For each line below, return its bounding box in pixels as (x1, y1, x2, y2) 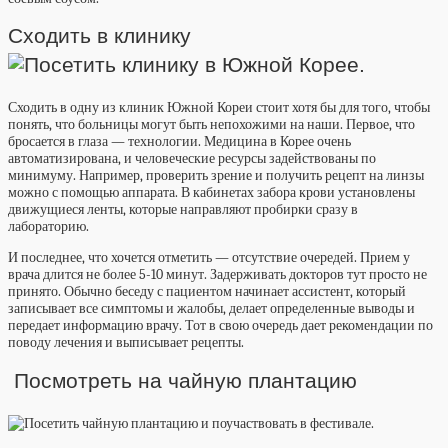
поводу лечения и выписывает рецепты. (8, 334, 244, 352)
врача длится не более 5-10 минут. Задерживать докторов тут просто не (8, 266, 427, 284)
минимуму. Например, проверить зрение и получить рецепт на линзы (8, 167, 424, 185)
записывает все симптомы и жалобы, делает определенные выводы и (8, 300, 415, 318)
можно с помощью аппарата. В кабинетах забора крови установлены (8, 184, 415, 202)
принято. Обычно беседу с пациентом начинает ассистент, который (8, 283, 406, 301)
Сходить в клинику (8, 24, 191, 48)
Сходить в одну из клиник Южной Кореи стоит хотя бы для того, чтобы (8, 99, 430, 117)
